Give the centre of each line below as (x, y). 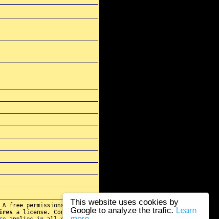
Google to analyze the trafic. (123, 210)
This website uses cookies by (124, 202)
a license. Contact (45, 212)
